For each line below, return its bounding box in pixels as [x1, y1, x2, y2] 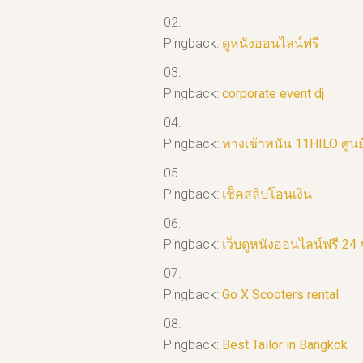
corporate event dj [222, 86, 324, 102]
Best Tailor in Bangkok [222, 337, 348, 353]
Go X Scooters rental [222, 287, 339, 303]
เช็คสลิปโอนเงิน [222, 186, 312, 203]
